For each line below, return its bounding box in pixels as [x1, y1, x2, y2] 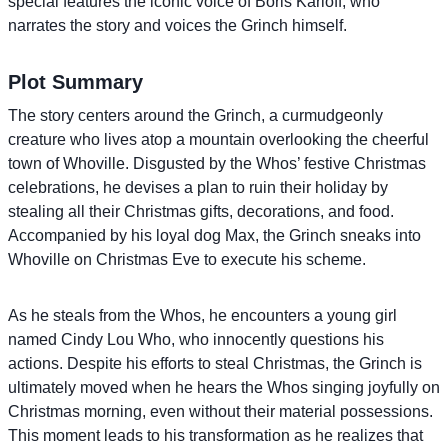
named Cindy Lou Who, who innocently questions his [8, 330, 384, 348]
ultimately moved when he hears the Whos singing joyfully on [8, 378, 440, 396]
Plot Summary [8, 70, 143, 93]
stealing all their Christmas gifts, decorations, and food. [8, 202, 394, 220]
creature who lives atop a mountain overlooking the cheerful [8, 130, 429, 148]
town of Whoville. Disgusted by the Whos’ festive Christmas [8, 154, 426, 172]
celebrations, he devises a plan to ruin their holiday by [8, 178, 388, 196]
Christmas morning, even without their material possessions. [8, 402, 433, 420]
